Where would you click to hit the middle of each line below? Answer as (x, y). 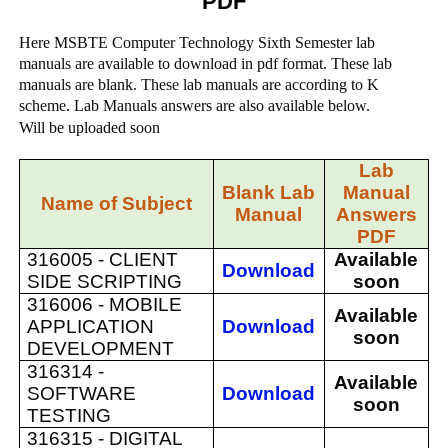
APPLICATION (91, 326)
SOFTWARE (82, 393)
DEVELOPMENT (108, 348)
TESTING (69, 415)
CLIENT (144, 259)
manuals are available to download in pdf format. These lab (205, 63)
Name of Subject (116, 203)
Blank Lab (269, 192)
